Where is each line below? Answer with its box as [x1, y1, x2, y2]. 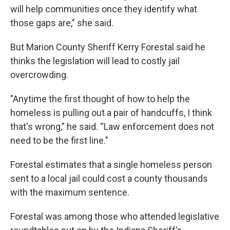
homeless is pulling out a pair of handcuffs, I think [10, 107, 212, 119]
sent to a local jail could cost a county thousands [10, 173, 208, 184]
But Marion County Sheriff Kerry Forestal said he [10, 42, 205, 53]
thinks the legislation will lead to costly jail [10, 55, 180, 67]
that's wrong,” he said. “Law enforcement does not [10, 121, 214, 132]
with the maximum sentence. [10, 187, 129, 198]
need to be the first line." [10, 135, 108, 146]
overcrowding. [10, 69, 68, 81]
